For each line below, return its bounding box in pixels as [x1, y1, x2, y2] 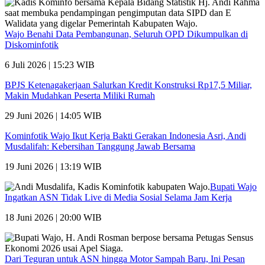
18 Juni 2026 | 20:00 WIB [5, 212, 102, 222]
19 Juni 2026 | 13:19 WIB [5, 161, 102, 172]
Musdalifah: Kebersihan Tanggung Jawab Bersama [5, 141, 195, 151]
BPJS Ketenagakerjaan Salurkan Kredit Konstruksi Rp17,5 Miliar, [5, 79, 252, 90]
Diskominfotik [5, 39, 59, 50]
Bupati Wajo [210, 181, 257, 192]
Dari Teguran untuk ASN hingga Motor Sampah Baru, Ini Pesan [5, 253, 245, 264]
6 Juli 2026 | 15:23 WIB [5, 59, 95, 70]
